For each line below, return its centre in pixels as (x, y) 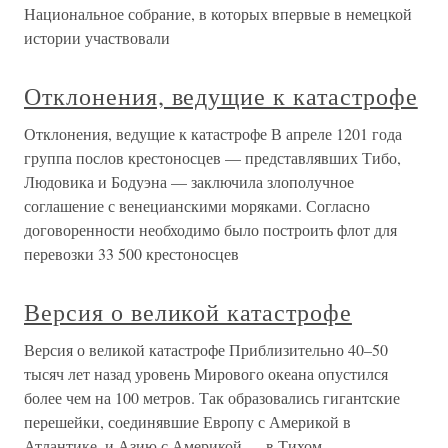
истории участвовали (97, 38)
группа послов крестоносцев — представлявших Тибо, (212, 158)
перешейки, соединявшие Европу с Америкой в (187, 422)
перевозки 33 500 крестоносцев (131, 254)
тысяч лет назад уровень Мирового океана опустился (206, 374)
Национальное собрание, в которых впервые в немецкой (218, 14)
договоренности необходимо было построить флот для (210, 230)
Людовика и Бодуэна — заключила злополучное (189, 182)
